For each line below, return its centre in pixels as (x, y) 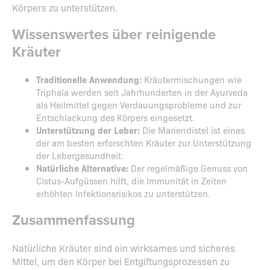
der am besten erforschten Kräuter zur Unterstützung (144, 143)
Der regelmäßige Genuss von (188, 168)
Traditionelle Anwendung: (89, 80)
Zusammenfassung (74, 221)
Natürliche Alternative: (82, 168)
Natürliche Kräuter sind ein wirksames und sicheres (124, 248)
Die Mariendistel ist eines (192, 130)
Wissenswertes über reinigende (114, 35)
